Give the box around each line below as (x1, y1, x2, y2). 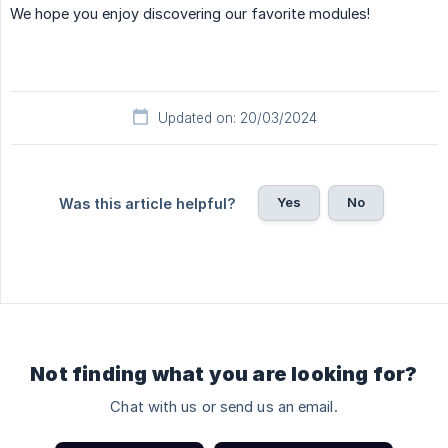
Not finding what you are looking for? (30, 361, 418, 386)
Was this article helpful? (58, 194, 236, 212)
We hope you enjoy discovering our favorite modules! (10, 4, 370, 22)
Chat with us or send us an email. (110, 397, 338, 416)
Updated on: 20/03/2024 (157, 109, 317, 126)
